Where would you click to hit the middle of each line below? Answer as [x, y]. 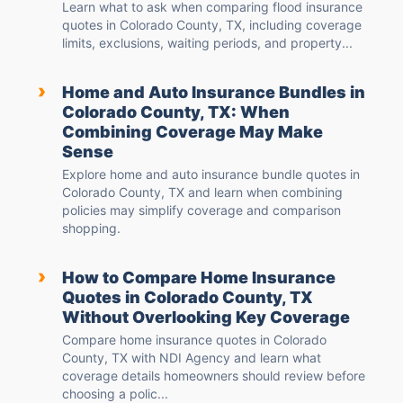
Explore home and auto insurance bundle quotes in [211, 175]
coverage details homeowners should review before [214, 376]
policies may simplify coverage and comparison [201, 210]
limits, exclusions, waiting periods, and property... [207, 43]
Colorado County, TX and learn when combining [202, 193]
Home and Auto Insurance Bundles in [214, 93]
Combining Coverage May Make [193, 132]
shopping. [91, 228]
